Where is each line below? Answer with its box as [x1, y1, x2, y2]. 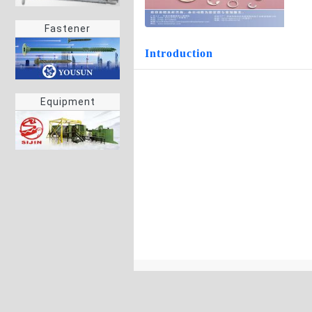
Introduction [145, 47, 213, 59]
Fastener [45, 23, 91, 35]
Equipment [40, 96, 95, 108]
